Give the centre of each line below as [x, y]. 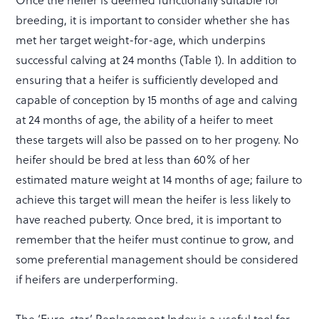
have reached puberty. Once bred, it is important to [149, 219]
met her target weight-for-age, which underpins [141, 39]
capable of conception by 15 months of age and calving [157, 99]
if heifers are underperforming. [97, 278]
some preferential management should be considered [157, 258]
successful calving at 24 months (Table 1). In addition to [156, 59]
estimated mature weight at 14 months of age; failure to [159, 179]
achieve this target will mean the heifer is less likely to [153, 199]
